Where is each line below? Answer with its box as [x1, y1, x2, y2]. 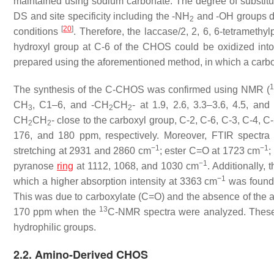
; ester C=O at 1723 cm [159, 146, 261, 156]
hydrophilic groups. [13, 222, 96, 232]
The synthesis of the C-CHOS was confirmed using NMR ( [13, 84, 270, 95]
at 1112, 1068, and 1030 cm [73, 161, 199, 171]
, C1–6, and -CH [32, 100, 109, 110]
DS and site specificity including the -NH [13, 11, 190, 21]
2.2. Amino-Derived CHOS [13, 246, 148, 262]
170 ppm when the [13, 207, 99, 217]
